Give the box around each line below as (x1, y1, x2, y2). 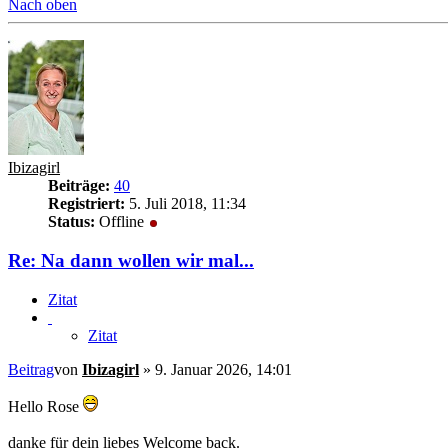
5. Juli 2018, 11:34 (125, 195, 246, 213)
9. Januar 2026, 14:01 (155, 360, 292, 378)
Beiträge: (48, 177, 110, 195)
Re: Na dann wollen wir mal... (8, 250, 254, 271)
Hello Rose (8, 397, 83, 415)
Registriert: (48, 195, 125, 213)
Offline (95, 213, 148, 231)
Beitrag (8, 360, 54, 378)
